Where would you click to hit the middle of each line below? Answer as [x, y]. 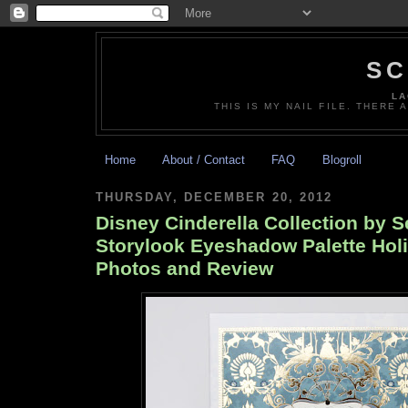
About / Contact [204, 160]
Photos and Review [184, 268]
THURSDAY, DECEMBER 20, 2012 [214, 198]
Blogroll [342, 160]
